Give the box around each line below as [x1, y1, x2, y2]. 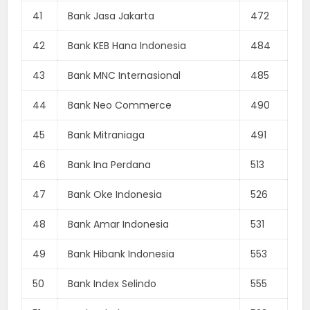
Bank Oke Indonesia [68, 187, 163, 201]
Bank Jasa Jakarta [68, 8, 155, 23]
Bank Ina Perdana [68, 157, 152, 172]
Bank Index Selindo [68, 276, 157, 291]
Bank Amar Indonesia [68, 217, 170, 231]
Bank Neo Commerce [68, 98, 172, 112]
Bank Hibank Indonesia [68, 246, 175, 261]
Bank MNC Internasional [68, 68, 181, 82]
